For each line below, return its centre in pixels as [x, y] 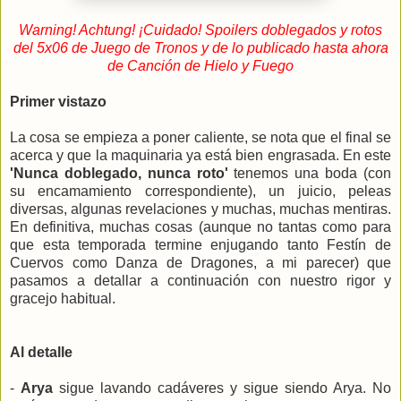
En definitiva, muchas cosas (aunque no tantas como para [200, 226]
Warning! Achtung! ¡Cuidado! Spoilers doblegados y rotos [200, 30]
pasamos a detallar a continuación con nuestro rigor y [200, 280]
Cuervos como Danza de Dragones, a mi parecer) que [200, 262]
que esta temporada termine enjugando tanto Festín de [200, 244]
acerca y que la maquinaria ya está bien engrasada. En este [200, 155]
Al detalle [41, 352]
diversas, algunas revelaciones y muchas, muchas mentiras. [200, 209]
